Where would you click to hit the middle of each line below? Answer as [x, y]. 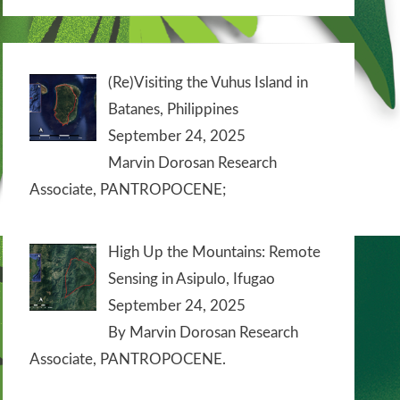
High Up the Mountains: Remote [214, 253]
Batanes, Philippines [173, 109]
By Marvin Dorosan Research [203, 333]
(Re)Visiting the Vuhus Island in [208, 82]
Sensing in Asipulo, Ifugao [191, 279]
